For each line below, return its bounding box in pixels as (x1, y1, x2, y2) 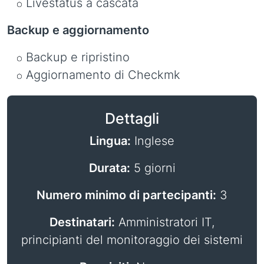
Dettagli (105, 110, 159, 127)
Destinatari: (49, 215, 115, 229)
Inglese (131, 134, 174, 148)
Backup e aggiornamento (7, 23, 149, 37)
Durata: (88, 161, 130, 175)
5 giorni (130, 161, 176, 175)
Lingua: (90, 134, 131, 148)
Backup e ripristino (26, 50, 130, 64)
